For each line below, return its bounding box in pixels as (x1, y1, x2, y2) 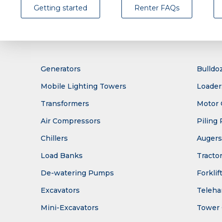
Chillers (41, 134, 68, 143)
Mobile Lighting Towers (41, 82, 126, 91)
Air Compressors (41, 116, 101, 126)
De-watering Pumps (41, 168, 114, 178)
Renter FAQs (134, 3, 179, 13)
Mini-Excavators (41, 203, 99, 213)
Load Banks (41, 151, 83, 161)
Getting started (34, 3, 87, 13)
